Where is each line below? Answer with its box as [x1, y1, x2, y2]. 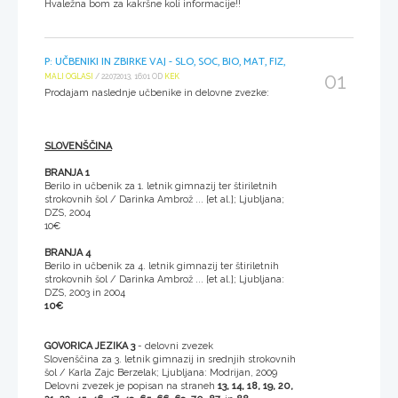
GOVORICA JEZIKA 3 [44, 340, 135, 353]
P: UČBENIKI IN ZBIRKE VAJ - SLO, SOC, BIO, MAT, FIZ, [44, 53, 285, 71]
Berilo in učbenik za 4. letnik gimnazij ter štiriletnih [44, 260, 279, 273]
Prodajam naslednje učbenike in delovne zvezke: [44, 87, 269, 99]
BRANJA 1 [44, 167, 90, 179]
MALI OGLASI [44, 72, 93, 82]
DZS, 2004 [44, 207, 91, 219]
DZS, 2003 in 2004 [44, 287, 125, 299]
